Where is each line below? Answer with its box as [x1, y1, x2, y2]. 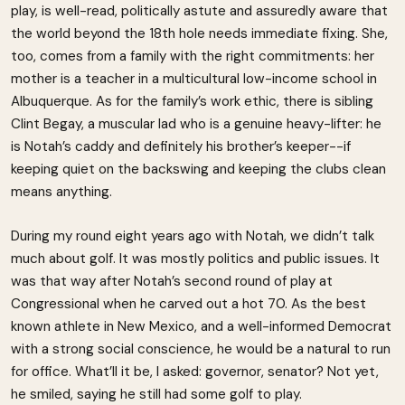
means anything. [11, 183, 112, 202]
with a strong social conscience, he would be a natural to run [11, 340, 391, 359]
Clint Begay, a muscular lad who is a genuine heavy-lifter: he [11, 115, 381, 134]
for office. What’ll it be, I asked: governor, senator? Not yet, [11, 363, 379, 381]
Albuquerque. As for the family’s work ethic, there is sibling [11, 92, 373, 111]
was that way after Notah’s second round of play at [11, 272, 333, 291]
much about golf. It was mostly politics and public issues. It [11, 250, 380, 268]
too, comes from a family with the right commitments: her [11, 47, 374, 66]
